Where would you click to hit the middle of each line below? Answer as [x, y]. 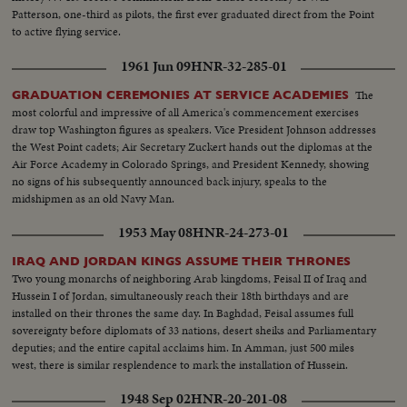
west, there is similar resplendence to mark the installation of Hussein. [180, 364]
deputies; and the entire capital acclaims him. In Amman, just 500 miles [184, 347]
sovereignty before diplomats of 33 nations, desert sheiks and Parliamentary [194, 330]
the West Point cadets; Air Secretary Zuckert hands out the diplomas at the [193, 146]
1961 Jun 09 [155, 66]
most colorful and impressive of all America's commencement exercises [186, 112]
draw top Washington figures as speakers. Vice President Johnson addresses [194, 129]
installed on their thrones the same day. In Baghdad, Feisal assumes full [183, 313]
